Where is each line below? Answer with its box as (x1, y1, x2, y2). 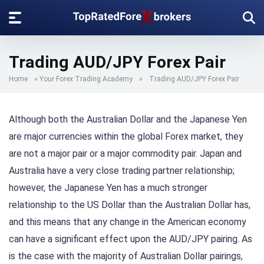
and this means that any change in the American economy (9, 216, 246, 227)
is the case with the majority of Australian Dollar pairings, (9, 250, 243, 262)
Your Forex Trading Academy (39, 75, 133, 83)
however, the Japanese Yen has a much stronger (9, 182, 207, 193)
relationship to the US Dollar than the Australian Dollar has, (9, 199, 250, 210)
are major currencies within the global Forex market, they (9, 131, 243, 142)
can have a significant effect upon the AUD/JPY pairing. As (9, 233, 252, 245)
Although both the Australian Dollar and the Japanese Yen (9, 114, 247, 125)
